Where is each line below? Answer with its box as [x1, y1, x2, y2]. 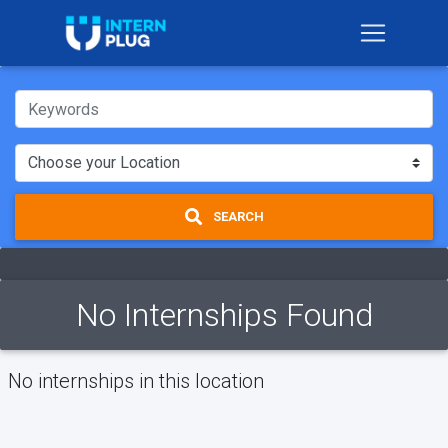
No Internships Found [75, 295, 373, 334]
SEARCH [209, 209, 264, 225]
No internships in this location [8, 368, 264, 393]
